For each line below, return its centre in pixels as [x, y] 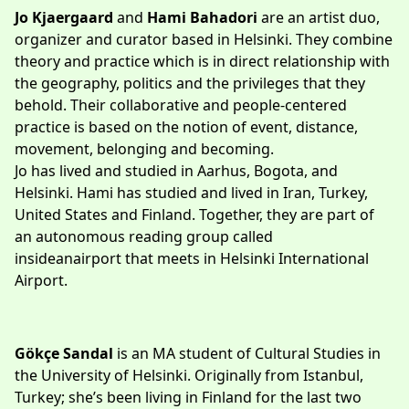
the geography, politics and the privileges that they [190, 83]
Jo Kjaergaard [66, 17]
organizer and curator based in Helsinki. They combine [204, 39]
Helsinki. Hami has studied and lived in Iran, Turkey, [191, 192]
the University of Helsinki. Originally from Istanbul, [189, 375]
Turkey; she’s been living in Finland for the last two [188, 397]
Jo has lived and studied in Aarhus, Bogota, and [176, 170]
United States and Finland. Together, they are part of [194, 214]
